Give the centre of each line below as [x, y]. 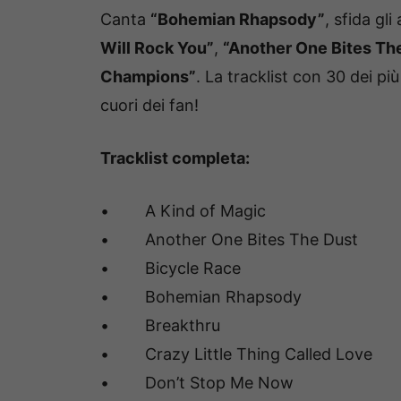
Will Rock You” [157, 47]
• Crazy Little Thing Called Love [236, 354]
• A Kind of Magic [183, 210]
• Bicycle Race [171, 268]
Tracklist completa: [175, 158]
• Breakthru [160, 325]
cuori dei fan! [149, 105]
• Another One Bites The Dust [229, 239]
